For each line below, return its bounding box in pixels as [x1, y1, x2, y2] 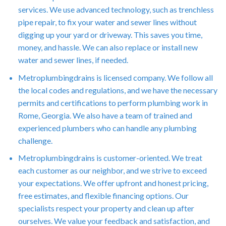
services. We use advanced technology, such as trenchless [18, 5, 214, 15]
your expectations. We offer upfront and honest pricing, [18, 178, 208, 188]
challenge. [18, 135, 52, 145]
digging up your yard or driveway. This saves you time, [18, 30, 202, 40]
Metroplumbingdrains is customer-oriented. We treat [18, 153, 202, 163]
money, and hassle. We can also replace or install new [18, 42, 198, 52]
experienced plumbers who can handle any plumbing [18, 123, 197, 133]
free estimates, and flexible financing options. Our [18, 191, 189, 201]
